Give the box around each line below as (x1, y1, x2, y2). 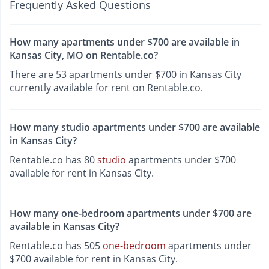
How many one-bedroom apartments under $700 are (10, 206, 252, 220)
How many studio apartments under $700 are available (10, 121, 260, 134)
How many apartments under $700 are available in (10, 35, 240, 49)
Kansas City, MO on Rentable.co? (10, 48, 158, 62)
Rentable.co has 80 (10, 153, 97, 167)
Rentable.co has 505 (10, 238, 103, 252)
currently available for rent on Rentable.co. (10, 80, 203, 94)
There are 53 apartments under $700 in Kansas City (10, 67, 241, 81)
